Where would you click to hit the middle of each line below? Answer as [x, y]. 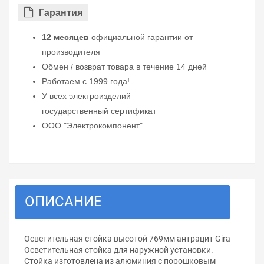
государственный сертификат [99, 111]
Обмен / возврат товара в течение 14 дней [124, 67]
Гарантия [61, 13]
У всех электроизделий [86, 96]
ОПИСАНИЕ [63, 202]
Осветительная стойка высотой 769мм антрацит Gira [127, 239]
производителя [71, 52]
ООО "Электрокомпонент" [92, 126]
